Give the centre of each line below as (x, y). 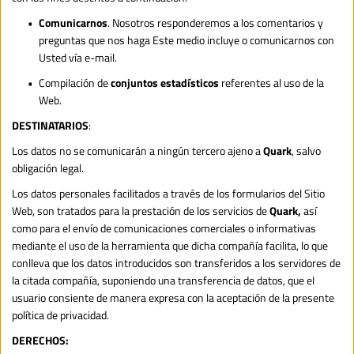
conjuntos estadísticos (165, 82)
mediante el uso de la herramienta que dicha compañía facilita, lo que (170, 245)
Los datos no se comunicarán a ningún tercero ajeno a (137, 150)
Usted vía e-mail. (78, 57)
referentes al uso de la (271, 82)
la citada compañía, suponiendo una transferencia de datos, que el (163, 280)
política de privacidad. (60, 314)
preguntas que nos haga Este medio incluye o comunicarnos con (186, 40)
